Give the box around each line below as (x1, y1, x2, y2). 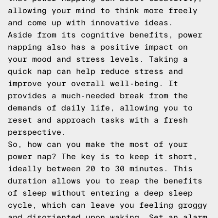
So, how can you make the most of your (8, 140, 188, 148)
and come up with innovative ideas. (8, 18, 173, 27)
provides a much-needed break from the (8, 91, 188, 100)
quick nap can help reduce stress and (8, 67, 183, 75)
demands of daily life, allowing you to (8, 104, 193, 112)
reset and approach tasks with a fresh (8, 116, 188, 124)
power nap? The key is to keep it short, (8, 152, 198, 161)
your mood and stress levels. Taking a (8, 55, 188, 63)
